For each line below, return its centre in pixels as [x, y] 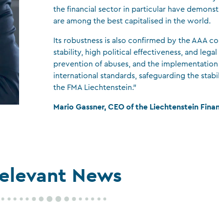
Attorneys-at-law [57, 33]
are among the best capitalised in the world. [132, 21]
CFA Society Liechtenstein [72, 15]
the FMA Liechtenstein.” [95, 88]
